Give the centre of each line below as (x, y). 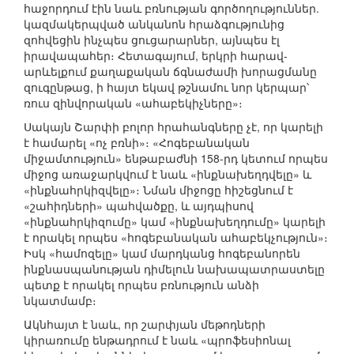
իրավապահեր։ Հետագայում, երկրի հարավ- (156, 56)
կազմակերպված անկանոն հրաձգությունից (154, 24)
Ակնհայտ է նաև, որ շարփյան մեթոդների (145, 324)
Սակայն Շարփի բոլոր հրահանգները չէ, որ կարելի (173, 127)
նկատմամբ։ (60, 301)
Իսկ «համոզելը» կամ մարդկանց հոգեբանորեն (162, 253)
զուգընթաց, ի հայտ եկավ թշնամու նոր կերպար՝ (166, 87)
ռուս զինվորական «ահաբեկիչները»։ (133, 103)
